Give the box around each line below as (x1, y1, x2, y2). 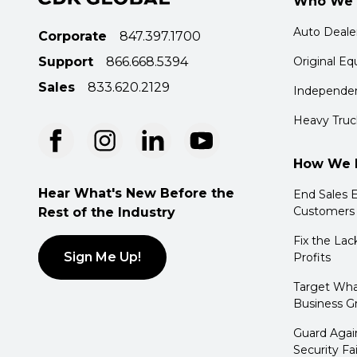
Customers (293, 204, 355, 218)
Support (38, 54, 93, 69)
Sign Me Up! (64, 249, 141, 265)
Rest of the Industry (38, 205, 175, 220)
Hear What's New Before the (38, 186, 234, 201)
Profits (293, 250, 331, 265)
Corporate (38, 29, 107, 44)
